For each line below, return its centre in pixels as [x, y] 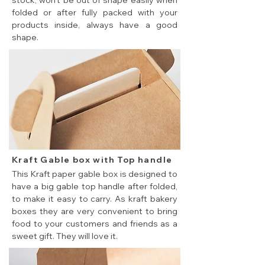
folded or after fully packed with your [95, 13]
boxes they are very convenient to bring [95, 211]
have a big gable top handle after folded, [95, 187]
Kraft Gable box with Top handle [92, 160]
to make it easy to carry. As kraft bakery [95, 199]
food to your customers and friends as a [95, 224]
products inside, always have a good [95, 25]
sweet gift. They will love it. [65, 236]
